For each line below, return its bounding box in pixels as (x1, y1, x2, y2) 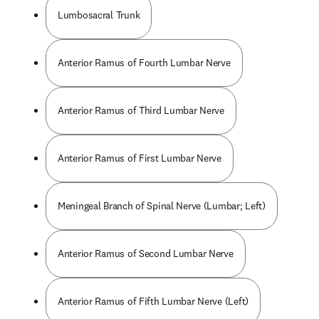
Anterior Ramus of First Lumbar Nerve (58, 152, 221, 164)
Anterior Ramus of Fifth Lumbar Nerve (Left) (58, 295, 249, 308)
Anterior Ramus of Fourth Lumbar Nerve (58, 56, 231, 69)
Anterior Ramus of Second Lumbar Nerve (58, 247, 234, 260)
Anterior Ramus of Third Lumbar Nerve (58, 104, 224, 117)
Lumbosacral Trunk (58, 9, 140, 21)
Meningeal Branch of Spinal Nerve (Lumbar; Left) (58, 199, 266, 212)
